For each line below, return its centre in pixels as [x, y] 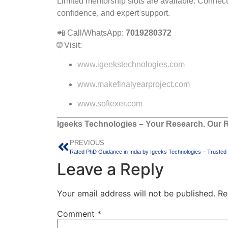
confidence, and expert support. [113, 13]
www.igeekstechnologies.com [131, 65]
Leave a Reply [110, 169]
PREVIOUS [87, 142]
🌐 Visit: [69, 45]
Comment [77, 213]
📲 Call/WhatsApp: [91, 33]
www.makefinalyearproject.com [134, 84]
